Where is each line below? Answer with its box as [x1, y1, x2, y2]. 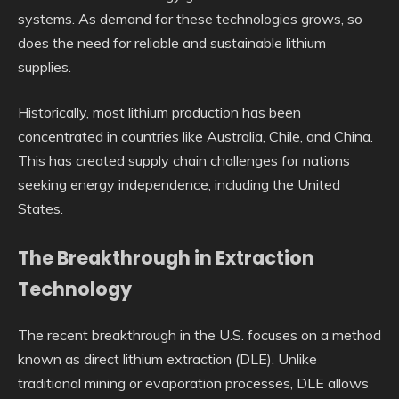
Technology [18, 275, 132, 302]
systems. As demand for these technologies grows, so [18, 9, 362, 28]
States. [18, 199, 63, 217]
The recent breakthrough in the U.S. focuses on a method [18, 325, 381, 344]
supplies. [18, 57, 71, 76]
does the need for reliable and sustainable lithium [18, 33, 326, 52]
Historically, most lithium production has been [18, 102, 301, 121]
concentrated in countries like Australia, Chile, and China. [18, 126, 373, 145]
